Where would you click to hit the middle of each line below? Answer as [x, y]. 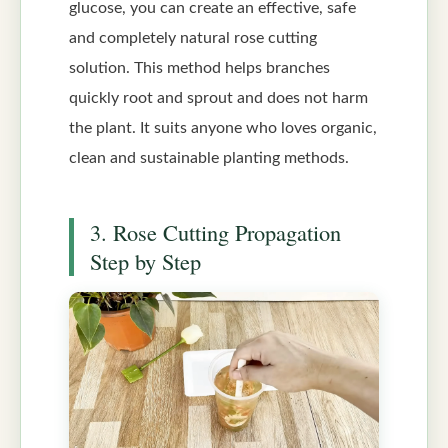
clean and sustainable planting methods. [209, 158]
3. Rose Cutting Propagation [215, 231]
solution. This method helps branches [199, 68]
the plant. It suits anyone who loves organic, [223, 128]
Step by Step [145, 260]
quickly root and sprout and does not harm [218, 98]
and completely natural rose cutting [193, 38]
